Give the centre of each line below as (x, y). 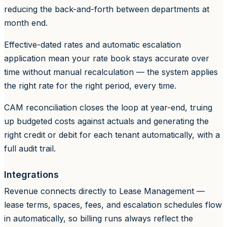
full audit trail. (30, 148)
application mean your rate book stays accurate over (107, 58)
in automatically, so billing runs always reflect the (99, 218)
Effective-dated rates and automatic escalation (92, 44)
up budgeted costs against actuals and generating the (106, 121)
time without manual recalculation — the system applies (111, 72)
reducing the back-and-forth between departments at (107, 9)
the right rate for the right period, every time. (90, 85)
